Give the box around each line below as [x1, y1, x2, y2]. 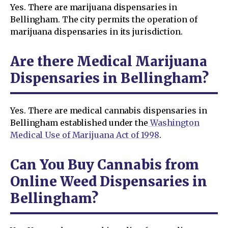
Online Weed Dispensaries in [10, 173, 207, 190]
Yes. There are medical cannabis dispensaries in [10, 105, 207, 116]
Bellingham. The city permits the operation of [10, 14, 197, 24]
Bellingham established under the [10, 117, 148, 128]
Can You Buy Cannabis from [10, 156, 199, 173]
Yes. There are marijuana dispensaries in [10, 2, 178, 12]
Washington [148, 117, 199, 128]
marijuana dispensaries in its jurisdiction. [10, 26, 183, 37]
